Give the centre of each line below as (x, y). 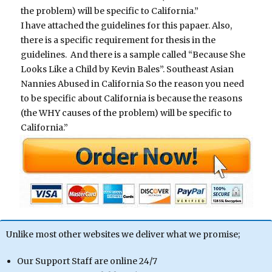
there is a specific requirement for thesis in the (118, 40)
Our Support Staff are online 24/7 (87, 261)
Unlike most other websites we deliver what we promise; (123, 235)
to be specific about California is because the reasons (132, 99)
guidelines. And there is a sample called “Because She (133, 55)
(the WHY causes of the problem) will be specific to (127, 113)
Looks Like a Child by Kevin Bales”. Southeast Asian (127, 70)
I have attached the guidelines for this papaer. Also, (127, 26)
